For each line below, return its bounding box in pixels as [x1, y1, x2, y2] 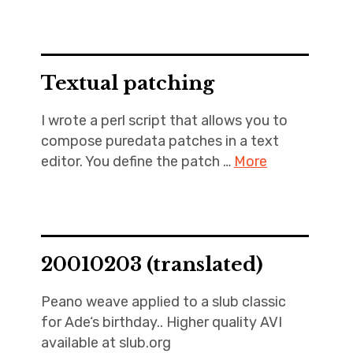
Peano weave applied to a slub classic [40, 293, 286, 310]
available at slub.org [40, 334, 171, 351]
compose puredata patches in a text [40, 132, 279, 150]
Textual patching [40, 72, 214, 95]
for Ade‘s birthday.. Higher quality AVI [40, 314, 282, 331]
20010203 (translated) [40, 253, 263, 276]
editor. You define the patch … [40, 153, 234, 170]
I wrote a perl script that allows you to [40, 112, 288, 129]
